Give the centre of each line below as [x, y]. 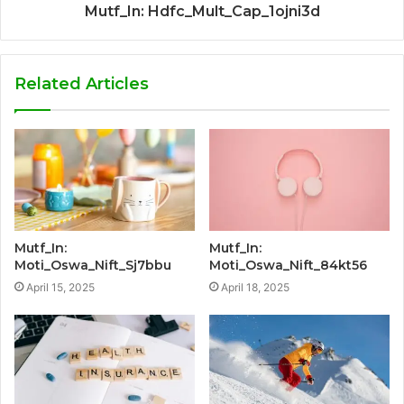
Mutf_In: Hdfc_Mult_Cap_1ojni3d [202, 12]
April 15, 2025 [60, 287]
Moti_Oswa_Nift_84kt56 [288, 265]
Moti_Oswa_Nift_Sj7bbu [93, 265]
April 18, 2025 [255, 287]
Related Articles [82, 84]
